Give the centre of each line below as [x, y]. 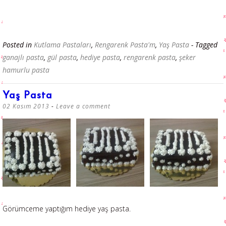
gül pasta [62, 57]
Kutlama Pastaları [63, 45]
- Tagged [204, 45]
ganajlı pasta [23, 57]
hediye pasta [100, 57]
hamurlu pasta [26, 70]
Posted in [18, 45]
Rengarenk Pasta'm [125, 45]
